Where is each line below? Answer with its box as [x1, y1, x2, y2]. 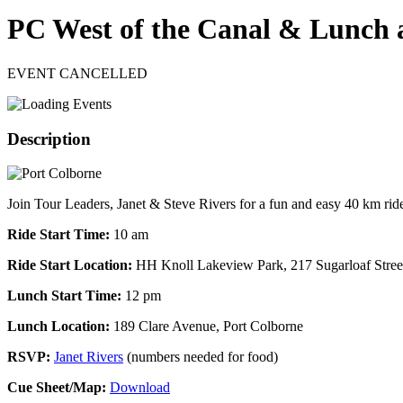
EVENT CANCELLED [7, 65, 148, 81]
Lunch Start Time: [7, 288, 121, 304]
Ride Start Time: [7, 227, 110, 243]
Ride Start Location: [7, 257, 132, 273]
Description [7, 129, 91, 148]
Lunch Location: [7, 318, 110, 335]
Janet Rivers [54, 349, 123, 365]
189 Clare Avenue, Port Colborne [110, 318, 303, 335]
